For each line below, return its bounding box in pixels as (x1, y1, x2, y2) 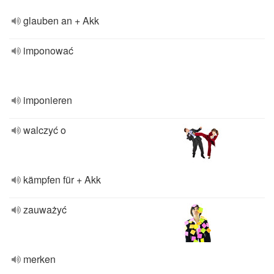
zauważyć (23, 202, 67, 217)
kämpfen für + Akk (23, 172, 101, 187)
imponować (23, 43, 73, 57)
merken (23, 252, 56, 266)
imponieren (23, 93, 72, 107)
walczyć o (23, 123, 66, 137)
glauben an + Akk (23, 13, 99, 28)
